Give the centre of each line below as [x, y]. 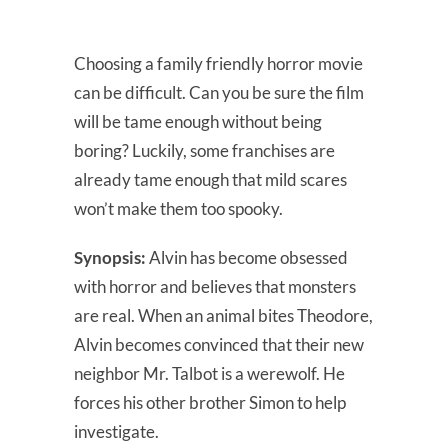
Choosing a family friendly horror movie [218, 63]
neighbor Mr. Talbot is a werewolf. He [209, 373]
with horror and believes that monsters [215, 286]
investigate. [116, 431]
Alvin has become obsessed [247, 257]
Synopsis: [110, 257]
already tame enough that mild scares [210, 179]
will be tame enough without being [198, 121]
